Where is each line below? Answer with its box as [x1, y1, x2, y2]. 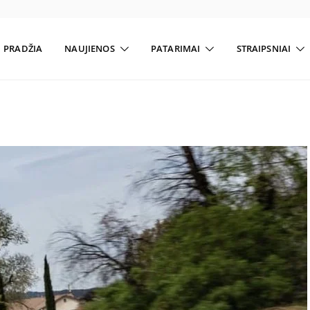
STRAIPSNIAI [236, 42, 291, 55]
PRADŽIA [3, 42, 43, 55]
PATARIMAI [150, 42, 201, 55]
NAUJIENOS [64, 42, 115, 55]
